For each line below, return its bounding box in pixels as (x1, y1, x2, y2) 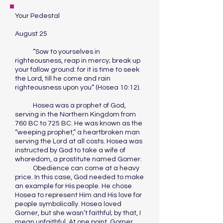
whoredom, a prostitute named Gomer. (15, 156, 142, 163)
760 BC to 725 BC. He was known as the (15, 120, 142, 127)
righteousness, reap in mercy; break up (15, 57, 140, 64)
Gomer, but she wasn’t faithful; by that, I (15, 210, 141, 217)
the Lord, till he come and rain (15, 75, 111, 82)
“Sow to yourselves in (15, 48, 100, 55)
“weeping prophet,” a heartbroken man (15, 129, 140, 136)
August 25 (15, 30, 47, 37)
